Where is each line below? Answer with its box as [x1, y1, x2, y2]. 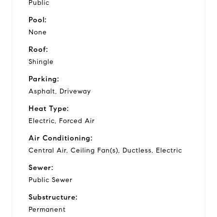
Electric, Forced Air [29, 116, 95, 125]
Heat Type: [29, 104, 69, 113]
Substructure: [29, 192, 77, 201]
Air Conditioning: [29, 133, 93, 142]
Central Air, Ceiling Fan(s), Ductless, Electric [29, 146, 182, 155]
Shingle [29, 57, 54, 66]
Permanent [29, 205, 66, 214]
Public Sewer [29, 175, 73, 184]
